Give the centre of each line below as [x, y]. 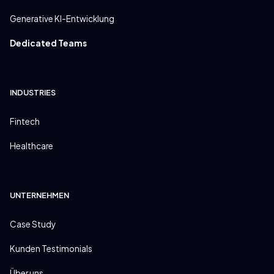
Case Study [33, 224]
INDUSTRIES [33, 92]
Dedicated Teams [48, 43]
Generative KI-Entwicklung [62, 18]
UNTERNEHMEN [39, 195]
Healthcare [31, 146]
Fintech [25, 121]
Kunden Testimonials [51, 248]
